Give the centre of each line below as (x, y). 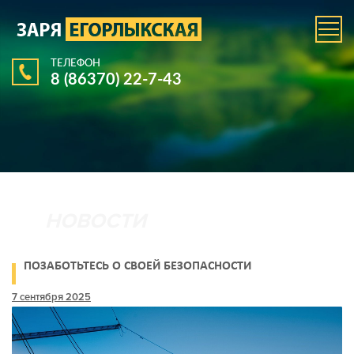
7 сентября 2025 (51, 297)
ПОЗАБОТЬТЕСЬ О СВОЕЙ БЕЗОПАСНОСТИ (137, 266)
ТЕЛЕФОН (75, 62)
